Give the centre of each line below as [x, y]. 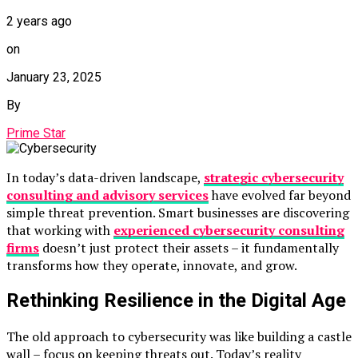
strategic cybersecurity [274, 177]
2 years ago [39, 21]
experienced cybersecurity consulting [229, 230]
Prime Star [36, 133]
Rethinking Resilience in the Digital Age [176, 301]
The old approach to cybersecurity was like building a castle [179, 337]
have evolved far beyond [280, 195]
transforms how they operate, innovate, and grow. [152, 265]
